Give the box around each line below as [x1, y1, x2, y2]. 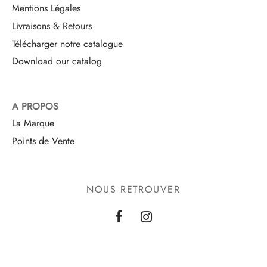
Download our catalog [12, 55, 102, 69]
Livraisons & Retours [12, 18, 92, 33]
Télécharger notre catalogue [12, 36, 123, 51]
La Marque [12, 116, 54, 131]
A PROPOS [12, 99, 58, 113]
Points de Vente [12, 134, 74, 148]
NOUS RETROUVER [86, 182, 181, 196]
